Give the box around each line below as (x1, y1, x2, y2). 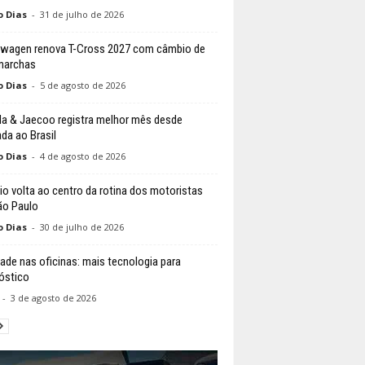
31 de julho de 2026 (39, 8, 124, 21)
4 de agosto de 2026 (39, 150, 125, 163)
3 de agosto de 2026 (10, 292, 96, 305)
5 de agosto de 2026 (39, 79, 125, 92)
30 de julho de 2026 (39, 221, 124, 234)
